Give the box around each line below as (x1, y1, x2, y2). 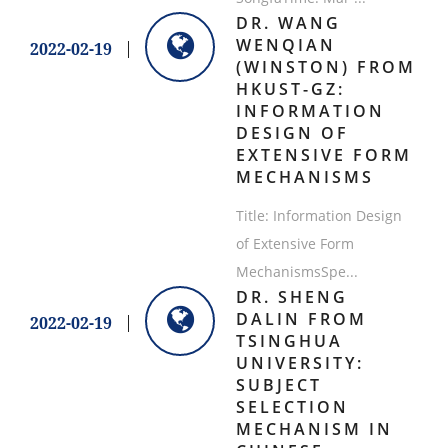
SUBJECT (235, 374, 322, 397)
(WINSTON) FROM (235, 56, 416, 79)
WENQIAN (235, 34, 336, 57)
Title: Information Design (235, 206, 402, 226)
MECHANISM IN (235, 418, 393, 441)
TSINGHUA (235, 330, 343, 353)
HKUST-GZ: (235, 78, 345, 101)
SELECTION (235, 396, 349, 419)
